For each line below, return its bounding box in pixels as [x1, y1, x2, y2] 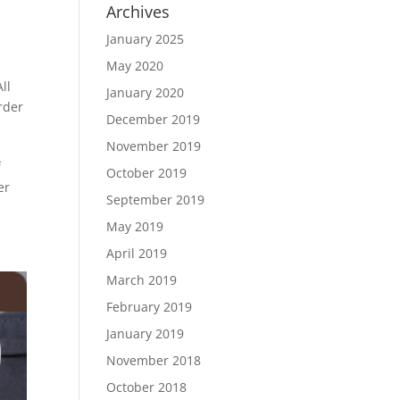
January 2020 [106, 84, 185, 101]
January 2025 [106, 30, 185, 47]
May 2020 [106, 57, 164, 74]
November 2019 [106, 137, 202, 154]
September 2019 [106, 191, 205, 208]
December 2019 [106, 111, 201, 128]
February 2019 [106, 298, 193, 315]
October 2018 [106, 379, 187, 396]
